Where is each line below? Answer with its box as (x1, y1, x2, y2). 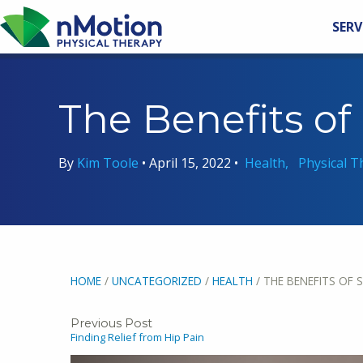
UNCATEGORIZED (112, 273, 202, 289)
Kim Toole (77, 154, 142, 172)
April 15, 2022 (146, 154, 234, 172)
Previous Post (70, 316, 152, 331)
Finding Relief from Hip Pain (70, 330, 204, 345)
